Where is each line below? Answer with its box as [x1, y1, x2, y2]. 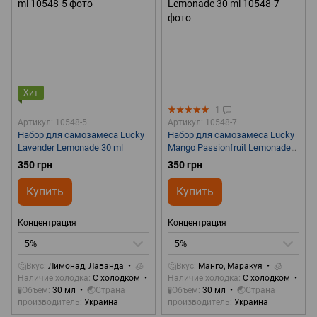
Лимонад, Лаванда [48, 261, 124, 272]
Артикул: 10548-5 [18, 117, 87, 128]
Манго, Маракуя [198, 261, 263, 272]
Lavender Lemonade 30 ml [18, 142, 123, 154]
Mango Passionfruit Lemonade [168, 142, 291, 154]
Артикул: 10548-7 [168, 117, 237, 128]
